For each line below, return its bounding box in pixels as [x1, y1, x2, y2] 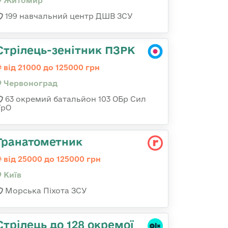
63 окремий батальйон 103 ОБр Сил [3, 95, 146, 103]
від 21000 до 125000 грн [2, 63, 100, 72]
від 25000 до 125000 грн [2, 155, 101, 163]
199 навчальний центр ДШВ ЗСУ [3, 12, 133, 20]
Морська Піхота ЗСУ [3, 186, 87, 195]
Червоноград [2, 79, 58, 88]
